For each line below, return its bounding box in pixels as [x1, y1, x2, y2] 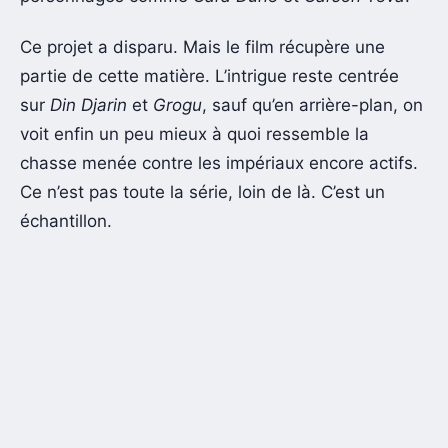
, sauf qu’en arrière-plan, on [202, 95, 423, 116]
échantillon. [20, 211, 112, 232]
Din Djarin [50, 95, 127, 116]
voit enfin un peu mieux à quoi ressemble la [20, 124, 369, 145]
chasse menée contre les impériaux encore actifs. [20, 153, 418, 174]
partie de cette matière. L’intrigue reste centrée [20, 66, 399, 87]
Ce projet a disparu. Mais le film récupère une [20, 37, 385, 58]
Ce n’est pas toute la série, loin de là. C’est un [20, 182, 385, 203]
